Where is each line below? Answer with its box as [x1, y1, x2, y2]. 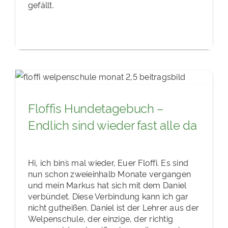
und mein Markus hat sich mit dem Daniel [27, 179, 187, 190]
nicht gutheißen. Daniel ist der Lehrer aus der [27, 201, 199, 213]
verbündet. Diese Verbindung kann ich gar [27, 190, 189, 202]
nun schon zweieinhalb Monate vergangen [27, 167, 191, 179]
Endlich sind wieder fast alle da [27, 116, 197, 133]
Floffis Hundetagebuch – [27, 99, 164, 117]
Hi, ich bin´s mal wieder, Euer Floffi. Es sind [27, 156, 189, 168]
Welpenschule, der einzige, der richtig [27, 212, 174, 224]
